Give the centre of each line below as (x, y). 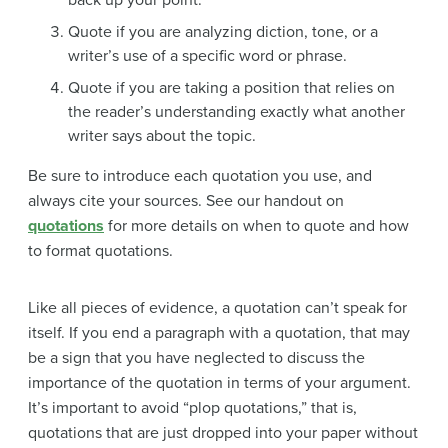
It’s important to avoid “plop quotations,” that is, (192, 408)
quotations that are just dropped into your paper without (223, 433)
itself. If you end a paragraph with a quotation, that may (219, 333)
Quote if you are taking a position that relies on (231, 88)
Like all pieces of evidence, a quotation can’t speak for (217, 308)
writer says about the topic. (162, 136)
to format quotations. (100, 251)
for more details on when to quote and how (256, 226)
